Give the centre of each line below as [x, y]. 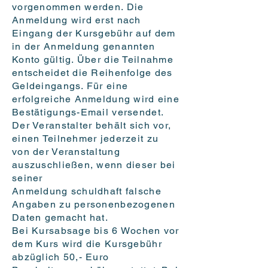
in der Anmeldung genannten [84, 47]
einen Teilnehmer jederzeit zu [86, 139]
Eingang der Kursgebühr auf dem [94, 33]
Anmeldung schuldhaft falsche [87, 191]
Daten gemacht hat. [60, 218]
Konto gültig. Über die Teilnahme [93, 60]
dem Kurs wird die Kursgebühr [87, 244]
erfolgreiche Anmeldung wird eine [96, 99]
